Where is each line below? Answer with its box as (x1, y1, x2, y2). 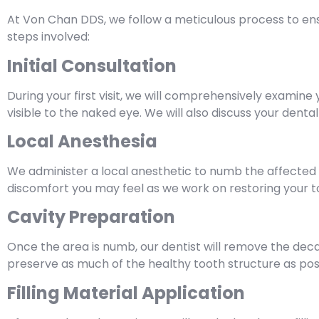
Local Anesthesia (7, 129, 157, 153)
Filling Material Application (7, 281, 245, 305)
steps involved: (7, 28, 90, 46)
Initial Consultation (7, 53, 177, 78)
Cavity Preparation (7, 205, 175, 229)
